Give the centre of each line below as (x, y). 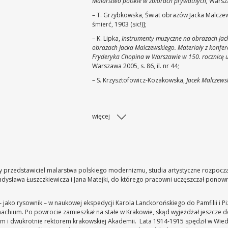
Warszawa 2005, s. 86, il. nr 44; (136, 66)
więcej (101, 116)
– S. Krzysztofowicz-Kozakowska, (139, 80)
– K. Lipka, (107, 38)
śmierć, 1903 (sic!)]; (120, 24)
